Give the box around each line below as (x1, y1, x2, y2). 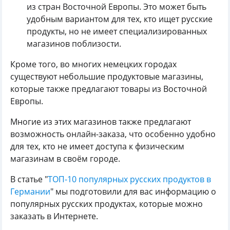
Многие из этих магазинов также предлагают (10, 116, 191, 127)
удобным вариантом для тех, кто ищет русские (27, 13, 213, 25)
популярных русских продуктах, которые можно (10, 198, 203, 209)
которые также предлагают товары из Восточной (10, 83, 207, 94)
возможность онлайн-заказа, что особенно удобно (10, 128, 216, 140)
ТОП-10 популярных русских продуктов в (48, 173, 211, 185)
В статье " (10, 173, 48, 185)
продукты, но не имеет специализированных (27, 25, 207, 37)
